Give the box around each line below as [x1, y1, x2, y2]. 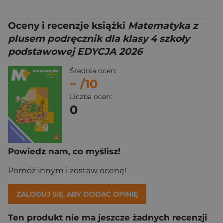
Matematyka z [128, 20, 198, 31]
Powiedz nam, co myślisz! [8, 146, 120, 156]
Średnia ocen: [70, 66, 116, 75]
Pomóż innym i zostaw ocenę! [8, 165, 126, 175]
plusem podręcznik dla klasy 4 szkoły [8, 33, 190, 44]
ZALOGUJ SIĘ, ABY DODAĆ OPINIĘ [16, 189, 138, 199]
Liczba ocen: [70, 92, 112, 101]
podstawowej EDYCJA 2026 [8, 46, 142, 57]
